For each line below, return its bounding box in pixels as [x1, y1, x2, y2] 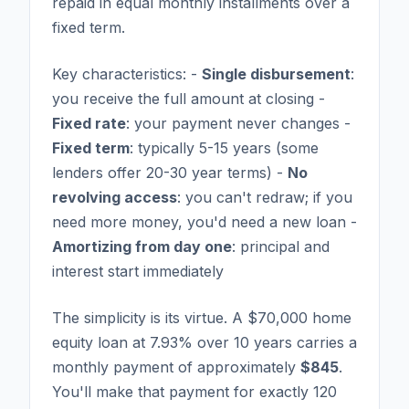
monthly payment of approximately [52, 357, 300, 376]
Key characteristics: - [52, 64, 202, 83]
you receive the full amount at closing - [52, 89, 325, 108]
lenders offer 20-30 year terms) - [52, 163, 288, 182]
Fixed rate [52, 113, 126, 132]
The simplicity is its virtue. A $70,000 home [52, 308, 351, 327]
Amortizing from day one [52, 236, 232, 256]
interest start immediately [52, 261, 224, 280]
